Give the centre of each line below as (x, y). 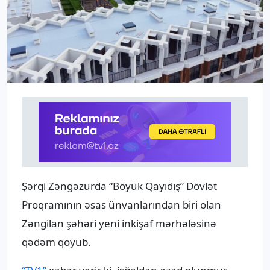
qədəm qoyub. (56, 242)
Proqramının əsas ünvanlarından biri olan (121, 205)
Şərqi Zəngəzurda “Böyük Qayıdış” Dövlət (119, 186)
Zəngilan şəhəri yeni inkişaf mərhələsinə (119, 224)
